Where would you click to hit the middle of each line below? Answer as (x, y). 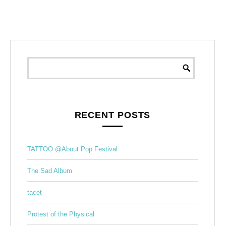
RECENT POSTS (112, 115)
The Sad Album (49, 171)
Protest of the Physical (61, 214)
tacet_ (36, 192)
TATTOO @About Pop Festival (72, 149)
